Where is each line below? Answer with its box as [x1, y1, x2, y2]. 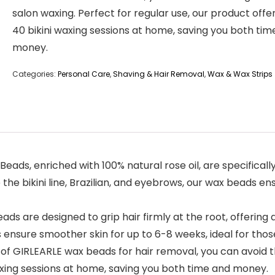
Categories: [12, 69, 58, 79]
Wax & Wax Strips [207, 69, 273, 79]
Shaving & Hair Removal [113, 69, 204, 79]
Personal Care [58, 69, 110, 79]
